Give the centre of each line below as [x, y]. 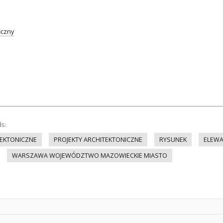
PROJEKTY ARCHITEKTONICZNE [98, 140]
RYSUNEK [173, 140]
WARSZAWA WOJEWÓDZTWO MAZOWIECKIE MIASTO [90, 156]
